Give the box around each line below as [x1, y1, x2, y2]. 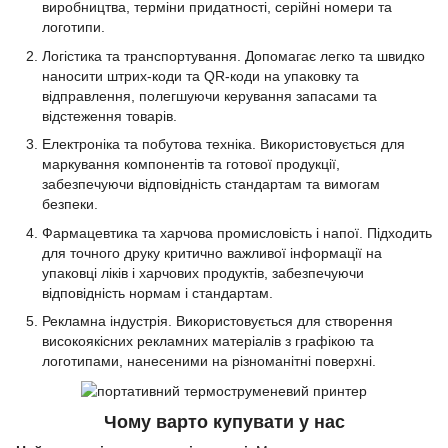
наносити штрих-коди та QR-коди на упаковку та [42, 67, 359, 84]
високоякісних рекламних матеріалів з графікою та [42, 333, 374, 350]
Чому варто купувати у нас [103, 411, 345, 432]
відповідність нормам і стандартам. [42, 284, 273, 301]
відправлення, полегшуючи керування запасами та [42, 87, 377, 104]
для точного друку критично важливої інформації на [42, 244, 382, 261]
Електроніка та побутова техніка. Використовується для [42, 136, 405, 153]
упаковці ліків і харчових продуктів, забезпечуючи [42, 264, 364, 281]
